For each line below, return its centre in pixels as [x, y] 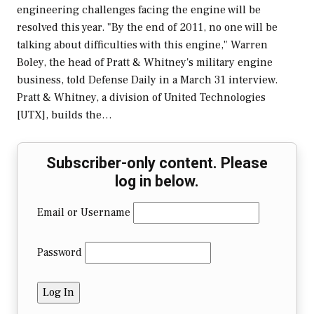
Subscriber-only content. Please [157, 163]
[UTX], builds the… [64, 115]
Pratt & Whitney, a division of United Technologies [141, 97]
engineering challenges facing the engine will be [139, 9]
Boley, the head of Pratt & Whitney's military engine [145, 62]
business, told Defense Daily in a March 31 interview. [147, 80]
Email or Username [84, 212]
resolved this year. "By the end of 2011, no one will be [147, 27]
